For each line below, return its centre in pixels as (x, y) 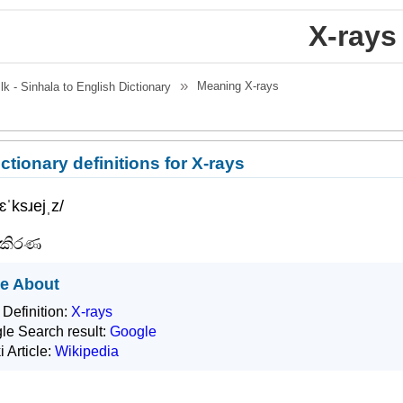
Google (134, 331)
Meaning (221, 86)
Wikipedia (87, 351)
